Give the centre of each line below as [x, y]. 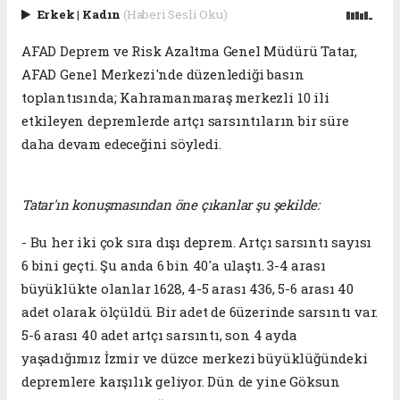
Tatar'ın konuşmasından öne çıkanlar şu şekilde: [171, 205]
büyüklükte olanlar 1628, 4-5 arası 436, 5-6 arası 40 [188, 289]
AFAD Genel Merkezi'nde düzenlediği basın [163, 75]
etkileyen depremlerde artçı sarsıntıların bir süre [185, 121]
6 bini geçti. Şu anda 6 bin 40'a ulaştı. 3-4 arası [174, 266]
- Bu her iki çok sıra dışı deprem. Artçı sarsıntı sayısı [197, 242]
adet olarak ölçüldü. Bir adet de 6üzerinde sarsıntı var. [200, 312]
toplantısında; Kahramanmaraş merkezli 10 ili [175, 98]
